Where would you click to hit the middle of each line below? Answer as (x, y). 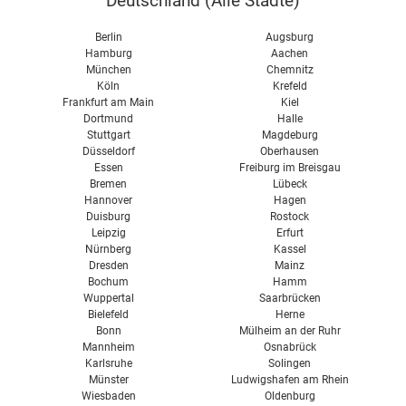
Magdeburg (290, 135)
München (108, 70)
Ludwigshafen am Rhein (290, 380)
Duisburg (109, 217)
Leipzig (108, 233)
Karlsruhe (108, 363)
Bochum (109, 282)
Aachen (290, 53)
